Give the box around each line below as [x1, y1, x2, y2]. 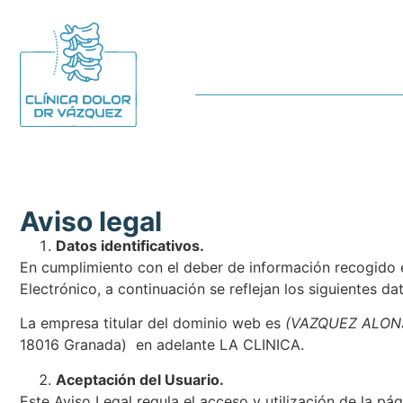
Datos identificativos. [56, 236, 204, 255]
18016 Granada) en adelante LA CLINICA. [20, 336, 304, 354]
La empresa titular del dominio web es [20, 314, 285, 333]
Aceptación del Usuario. [56, 370, 224, 389]
